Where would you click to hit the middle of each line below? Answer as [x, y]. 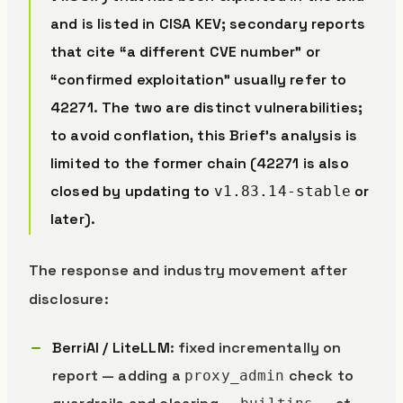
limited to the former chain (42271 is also [200, 163]
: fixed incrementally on [255, 348]
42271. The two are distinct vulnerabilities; [207, 107]
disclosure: [69, 299]
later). [73, 219]
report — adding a [118, 376]
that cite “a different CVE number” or [185, 52]
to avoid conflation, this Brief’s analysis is [204, 135]
